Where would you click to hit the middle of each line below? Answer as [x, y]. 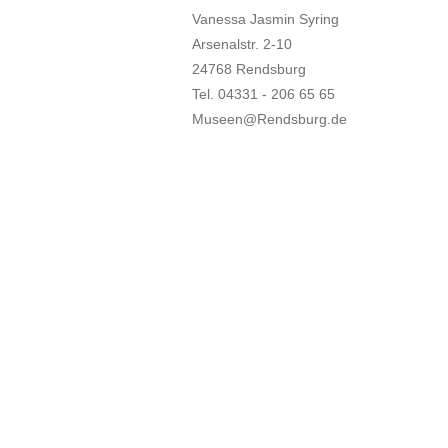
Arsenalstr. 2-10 [242, 44]
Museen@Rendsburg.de [269, 119]
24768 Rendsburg [249, 69]
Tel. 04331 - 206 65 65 [263, 94]
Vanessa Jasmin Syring [265, 19]
